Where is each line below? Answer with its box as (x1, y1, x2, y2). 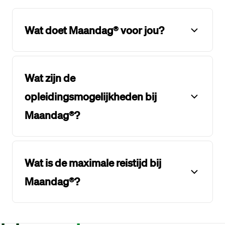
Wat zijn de (25, 71, 75, 84)
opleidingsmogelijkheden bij (25, 90, 157, 102)
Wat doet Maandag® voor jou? (25, 24, 164, 36)
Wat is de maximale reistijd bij (25, 156, 161, 169)
